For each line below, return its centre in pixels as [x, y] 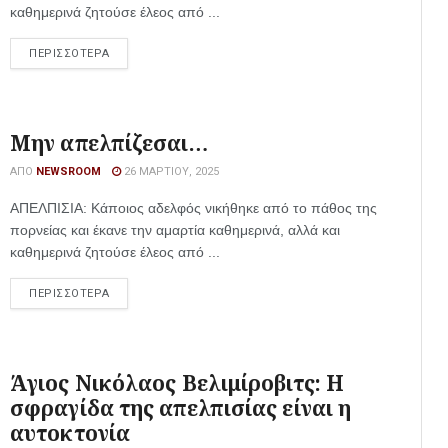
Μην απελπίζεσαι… [109, 143]
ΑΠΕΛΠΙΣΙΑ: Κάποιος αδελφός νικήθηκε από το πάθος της [193, 208]
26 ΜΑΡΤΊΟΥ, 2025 [170, 171]
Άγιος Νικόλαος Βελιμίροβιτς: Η [177, 383]
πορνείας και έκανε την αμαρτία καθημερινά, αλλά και [175, 230]
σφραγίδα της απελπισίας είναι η [181, 408]
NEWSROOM [68, 171]
